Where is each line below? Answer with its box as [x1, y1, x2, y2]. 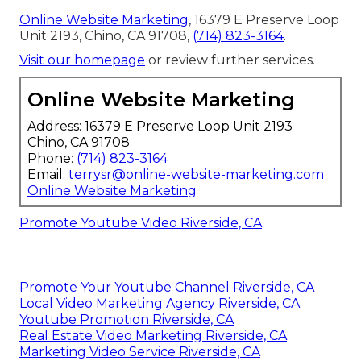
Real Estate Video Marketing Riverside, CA [19, 327, 287, 343]
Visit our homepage [19, 52, 145, 68]
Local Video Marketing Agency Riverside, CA [19, 295, 300, 311]
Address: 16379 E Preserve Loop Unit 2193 [27, 118, 293, 134]
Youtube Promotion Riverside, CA [19, 311, 234, 327]
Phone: [27, 150, 77, 166]
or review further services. [145, 52, 315, 68]
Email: [27, 166, 68, 182]
